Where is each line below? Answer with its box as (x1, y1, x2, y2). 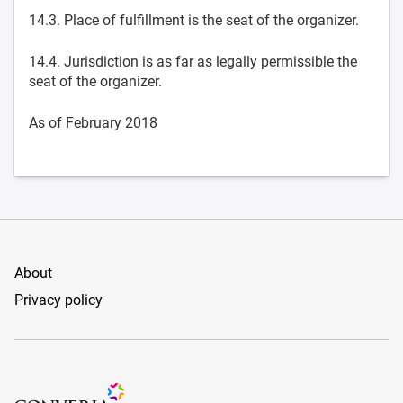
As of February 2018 (29, 114, 157, 131)
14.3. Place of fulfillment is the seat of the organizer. (29, 12, 359, 29)
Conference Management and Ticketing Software (13, 383, 325, 400)
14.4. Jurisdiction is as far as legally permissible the (29, 53, 357, 70)
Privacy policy (14, 291, 103, 309)
